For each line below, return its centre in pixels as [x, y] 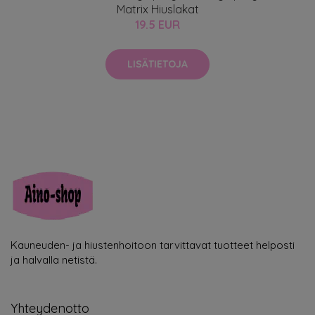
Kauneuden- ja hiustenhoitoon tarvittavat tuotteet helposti [153, 245]
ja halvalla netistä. [54, 259]
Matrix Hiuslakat [157, 9]
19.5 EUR [157, 24]
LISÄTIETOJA [157, 64]
